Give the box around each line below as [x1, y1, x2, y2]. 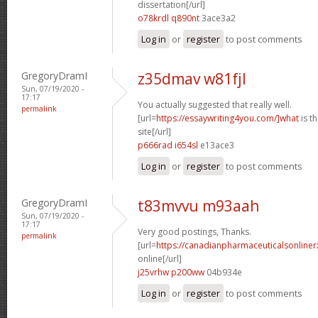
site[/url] [138, 125, 171, 138]
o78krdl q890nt [138, 11, 199, 24]
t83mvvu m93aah [138, 195, 259, 216]
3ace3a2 [199, 11, 236, 24]
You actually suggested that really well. [138, 98, 292, 111]
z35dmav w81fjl [138, 68, 246, 89]
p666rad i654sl [138, 138, 198, 151]
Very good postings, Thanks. [138, 225, 251, 238]
